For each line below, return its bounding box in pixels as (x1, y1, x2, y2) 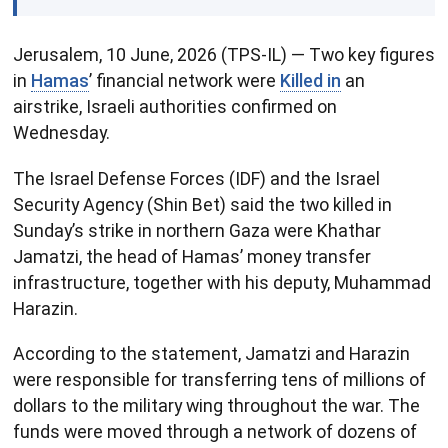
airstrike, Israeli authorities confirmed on (13, 96, 337, 118)
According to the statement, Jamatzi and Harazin (13, 343, 410, 365)
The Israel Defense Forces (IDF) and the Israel (13, 167, 380, 189)
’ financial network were (89, 70, 280, 92)
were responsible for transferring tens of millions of (13, 369, 426, 391)
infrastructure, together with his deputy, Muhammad (13, 271, 431, 293)
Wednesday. (13, 122, 110, 144)
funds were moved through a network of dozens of (13, 421, 417, 443)
